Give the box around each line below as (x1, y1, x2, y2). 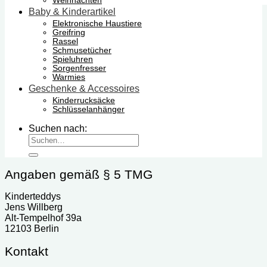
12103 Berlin (5, 223, 59, 234)
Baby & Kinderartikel (29, 6, 116, 17)
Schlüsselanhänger (52, 104, 125, 114)
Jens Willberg (5, 201, 63, 212)
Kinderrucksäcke (52, 95, 115, 105)
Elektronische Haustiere (52, 18, 142, 28)
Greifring (52, 27, 85, 37)
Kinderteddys (5, 191, 61, 201)
